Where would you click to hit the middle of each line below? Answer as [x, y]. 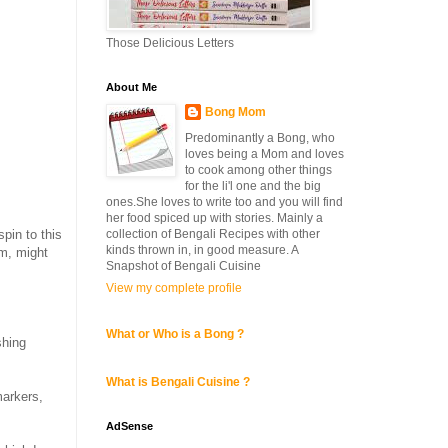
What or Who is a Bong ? [175, 334]
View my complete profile [174, 288]
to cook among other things [258, 170]
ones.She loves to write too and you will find [224, 202]
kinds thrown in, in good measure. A [202, 250]
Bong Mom [235, 112]
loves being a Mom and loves [264, 154]
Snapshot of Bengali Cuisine [183, 266]
